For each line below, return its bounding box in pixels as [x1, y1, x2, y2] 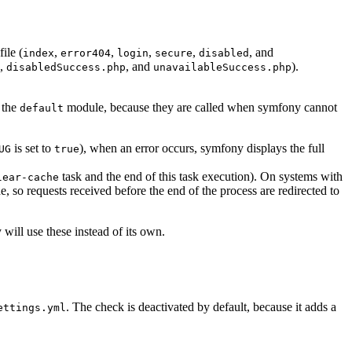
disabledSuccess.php [6, 61, 126, 74]
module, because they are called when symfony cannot [64, 101, 337, 115]
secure [155, 47, 192, 60]
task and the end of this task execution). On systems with [59, 170, 343, 184]
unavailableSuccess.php [153, 61, 291, 74]
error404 [60, 47, 111, 60]
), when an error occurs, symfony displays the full [79, 141, 324, 156]
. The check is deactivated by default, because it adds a [66, 300, 336, 314]
